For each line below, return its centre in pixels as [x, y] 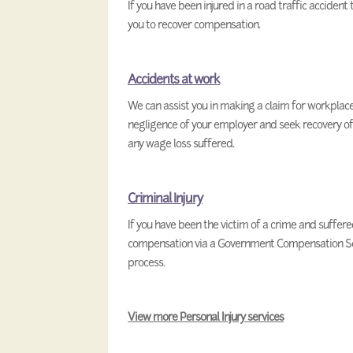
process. [146, 262]
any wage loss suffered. [181, 143]
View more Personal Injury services [206, 317]
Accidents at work [174, 79]
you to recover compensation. [194, 24]
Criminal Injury [165, 198]
